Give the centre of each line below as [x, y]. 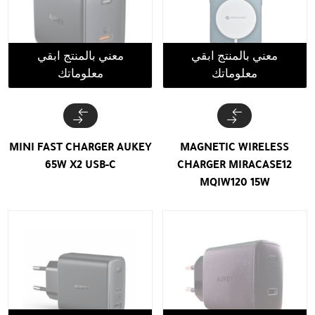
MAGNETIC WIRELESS [235, 146]
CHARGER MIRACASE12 [235, 164]
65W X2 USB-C [80, 164]
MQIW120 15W [234, 181]
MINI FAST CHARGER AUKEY [80, 146]
